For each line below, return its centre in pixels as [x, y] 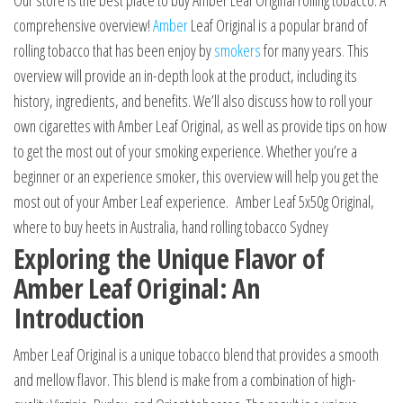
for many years [303, 51]
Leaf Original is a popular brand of [278, 26]
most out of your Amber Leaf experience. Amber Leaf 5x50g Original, [194, 202]
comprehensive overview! [83, 26]
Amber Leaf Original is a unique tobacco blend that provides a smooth [196, 355]
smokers [239, 51]
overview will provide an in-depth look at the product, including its [185, 76]
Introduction [79, 318]
